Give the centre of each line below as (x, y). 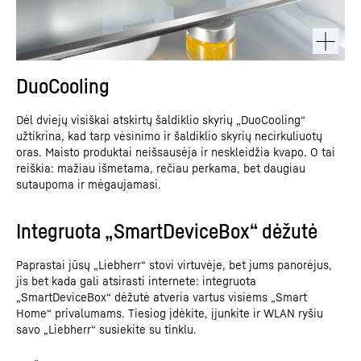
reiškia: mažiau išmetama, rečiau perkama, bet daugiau (161, 168)
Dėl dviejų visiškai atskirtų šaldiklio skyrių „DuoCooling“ (161, 119)
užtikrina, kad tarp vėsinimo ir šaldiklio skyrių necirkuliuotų (169, 135)
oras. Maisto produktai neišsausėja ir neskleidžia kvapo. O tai (176, 151)
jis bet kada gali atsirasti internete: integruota (136, 280)
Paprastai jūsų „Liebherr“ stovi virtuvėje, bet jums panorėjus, (174, 264)
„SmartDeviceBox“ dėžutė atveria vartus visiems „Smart (162, 297)
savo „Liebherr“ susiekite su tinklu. (106, 329)
